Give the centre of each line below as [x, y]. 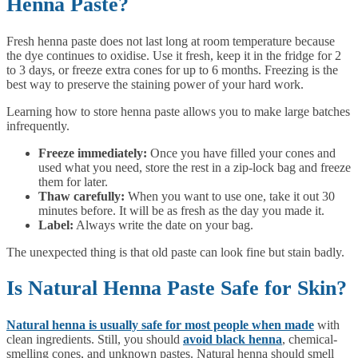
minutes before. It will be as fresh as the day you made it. [181, 210]
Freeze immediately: [93, 153]
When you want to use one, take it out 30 [230, 196]
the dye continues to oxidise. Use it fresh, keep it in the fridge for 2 [174, 55]
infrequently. [38, 125]
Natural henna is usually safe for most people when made [160, 324]
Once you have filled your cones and [241, 153]
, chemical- [310, 339]
